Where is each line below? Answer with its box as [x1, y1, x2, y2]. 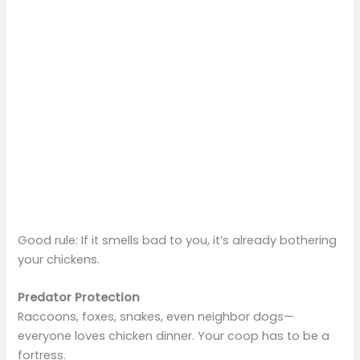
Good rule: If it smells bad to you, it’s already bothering [18, 231, 337, 248]
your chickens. [18, 251, 100, 268]
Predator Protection [18, 288, 141, 305]
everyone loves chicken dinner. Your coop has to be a [18, 327, 330, 344]
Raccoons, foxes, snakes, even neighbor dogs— [18, 308, 295, 325]
